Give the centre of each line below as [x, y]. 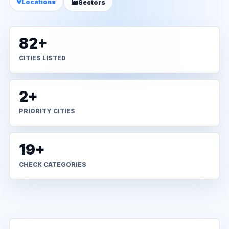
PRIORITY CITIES [47, 111]
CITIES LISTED [42, 58]
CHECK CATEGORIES [53, 164]
